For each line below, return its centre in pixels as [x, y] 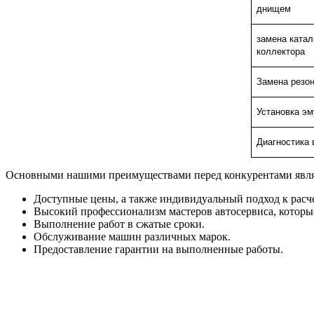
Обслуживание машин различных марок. [132, 237]
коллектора [281, 52]
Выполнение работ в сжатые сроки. [119, 224]
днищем [274, 9]
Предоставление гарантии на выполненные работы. [158, 250]
